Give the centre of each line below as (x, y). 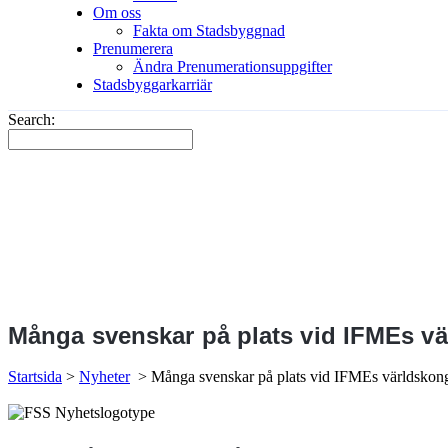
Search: (31, 119)
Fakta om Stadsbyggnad (209, 30)
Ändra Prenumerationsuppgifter (232, 66)
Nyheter (104, 377)
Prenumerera (133, 48)
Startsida (35, 377)
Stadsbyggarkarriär (152, 84)
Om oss (117, 12)
